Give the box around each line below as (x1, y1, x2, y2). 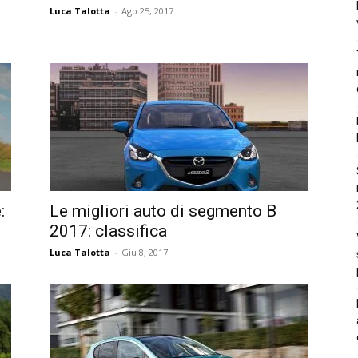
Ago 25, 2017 (121, 4, 173, 17)
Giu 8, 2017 (121, 245, 168, 258)
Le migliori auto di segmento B (50, 201, 276, 221)
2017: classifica (50, 221, 167, 241)
